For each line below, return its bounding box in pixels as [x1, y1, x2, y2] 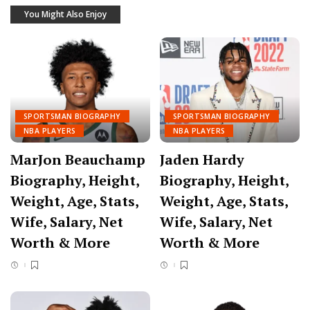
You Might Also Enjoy [24, 8, 107, 21]
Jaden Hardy [160, 149, 244, 169]
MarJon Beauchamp [10, 149, 145, 169]
